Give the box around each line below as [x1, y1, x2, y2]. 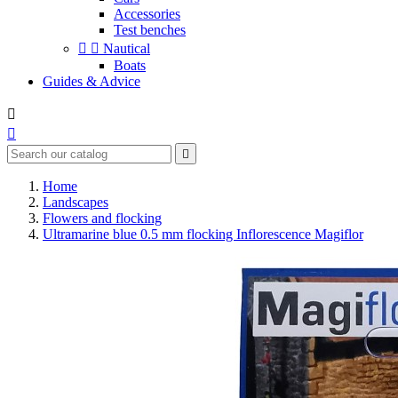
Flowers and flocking [43, 211, 162, 226]
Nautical [103, 41, 150, 56]
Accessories [114, 6, 180, 21]
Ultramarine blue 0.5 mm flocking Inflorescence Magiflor [43, 227, 363, 242]
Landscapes [43, 195, 108, 210]
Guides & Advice [43, 74, 140, 89]
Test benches [114, 22, 186, 37]
